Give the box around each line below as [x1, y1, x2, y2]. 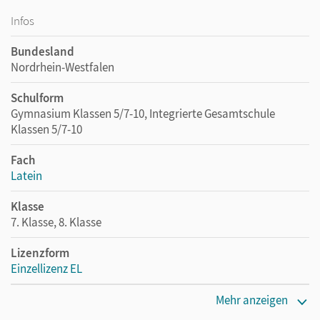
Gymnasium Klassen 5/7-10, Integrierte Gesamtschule [11, 106, 275, 121]
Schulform [11, 90, 64, 106]
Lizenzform [11, 245, 69, 261]
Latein [11, 168, 42, 184]
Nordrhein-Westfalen [11, 59, 114, 75]
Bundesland [11, 44, 74, 59]
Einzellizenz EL [11, 261, 82, 276]
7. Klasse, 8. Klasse [11, 214, 101, 230]
